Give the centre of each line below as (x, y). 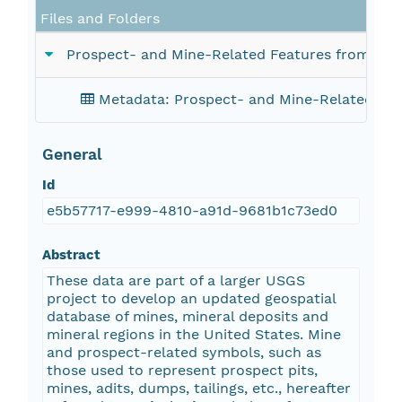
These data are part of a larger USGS (175, 281)
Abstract (71, 255)
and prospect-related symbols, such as (184, 353)
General (72, 155)
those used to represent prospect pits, (182, 371)
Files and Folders (100, 19)
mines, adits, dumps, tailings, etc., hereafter (198, 389)
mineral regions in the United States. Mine (193, 335)
